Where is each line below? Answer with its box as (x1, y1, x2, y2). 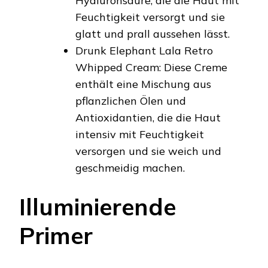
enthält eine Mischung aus (75, 77, 211, 91)
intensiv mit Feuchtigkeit (75, 127, 204, 141)
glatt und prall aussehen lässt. (75, 26, 230, 41)
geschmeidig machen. (75, 160, 185, 175)
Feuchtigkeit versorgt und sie (75, 10, 225, 24)
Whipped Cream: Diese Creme (75, 60, 227, 74)
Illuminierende (19, 191, 176, 221)
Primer (19, 220, 93, 250)
